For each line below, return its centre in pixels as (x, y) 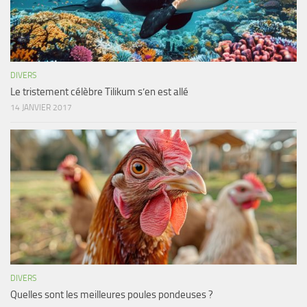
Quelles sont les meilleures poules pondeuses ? (112, 294)
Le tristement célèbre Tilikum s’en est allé (99, 91)
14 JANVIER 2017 (41, 107)
